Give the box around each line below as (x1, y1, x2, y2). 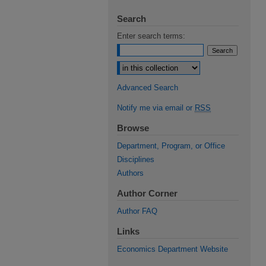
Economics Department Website (117, 245, 228, 254)
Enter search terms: (117, 31, 185, 40)
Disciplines (117, 155, 154, 164)
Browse (117, 123, 149, 133)
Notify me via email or (117, 103, 195, 112)
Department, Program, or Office (117, 141, 225, 150)
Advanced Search (117, 83, 178, 92)
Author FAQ (117, 207, 157, 216)
